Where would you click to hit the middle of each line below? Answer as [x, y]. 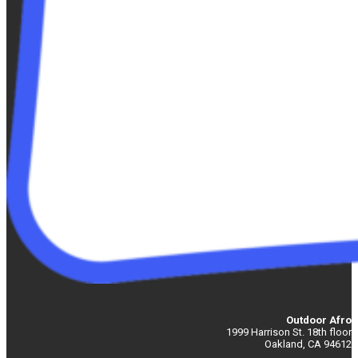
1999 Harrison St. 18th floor [289, 332]
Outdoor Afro [319, 320]
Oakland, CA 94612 [308, 344]
